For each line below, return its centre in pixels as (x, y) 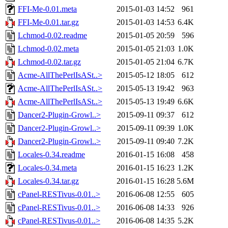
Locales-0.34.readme (51, 155)
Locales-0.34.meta (47, 168)
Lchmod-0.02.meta (48, 49)
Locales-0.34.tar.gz (48, 181)
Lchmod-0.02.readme (52, 36)
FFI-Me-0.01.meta (47, 9)
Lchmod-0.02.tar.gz (49, 62)
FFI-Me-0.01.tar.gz (48, 22)
